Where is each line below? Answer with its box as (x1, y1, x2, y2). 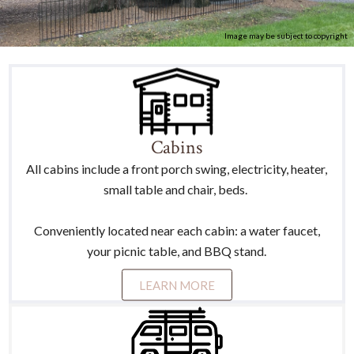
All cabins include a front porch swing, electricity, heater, (26, 160, 328, 176)
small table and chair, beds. (104, 181, 250, 197)
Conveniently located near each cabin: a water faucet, (34, 222, 320, 238)
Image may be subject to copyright (224, 30, 348, 40)
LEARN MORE (139, 277, 215, 292)
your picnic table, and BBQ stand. (87, 243, 267, 258)
